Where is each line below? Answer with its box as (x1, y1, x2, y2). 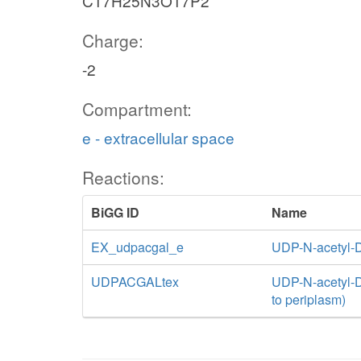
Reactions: (82, 165, 164, 189)
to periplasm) (272, 290, 346, 309)
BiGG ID (91, 203, 139, 222)
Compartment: (82, 97, 192, 121)
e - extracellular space (82, 127, 234, 148)
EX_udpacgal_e (91, 238, 184, 256)
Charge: (82, 28, 143, 52)
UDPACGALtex (91, 272, 179, 291)
